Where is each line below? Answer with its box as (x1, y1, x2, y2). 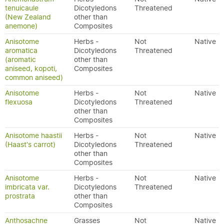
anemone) (5, 21, 37, 30)
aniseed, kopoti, (5, 64, 57, 73)
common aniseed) (5, 73, 63, 82)
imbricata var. (5, 182, 49, 191)
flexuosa (5, 97, 32, 106)
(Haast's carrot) (5, 140, 55, 149)
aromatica (5, 46, 37, 55)
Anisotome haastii (5, 131, 62, 140)
